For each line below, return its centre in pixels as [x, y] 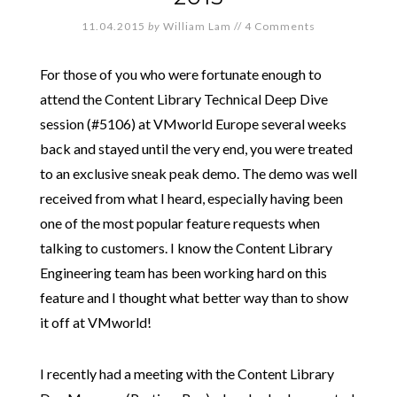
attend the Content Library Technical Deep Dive [183, 98]
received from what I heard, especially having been [191, 198]
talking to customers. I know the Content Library [186, 247]
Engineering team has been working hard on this [183, 272]
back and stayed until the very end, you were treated [196, 148]
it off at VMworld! [95, 322]
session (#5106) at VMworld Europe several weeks [193, 123]
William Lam [197, 26]
